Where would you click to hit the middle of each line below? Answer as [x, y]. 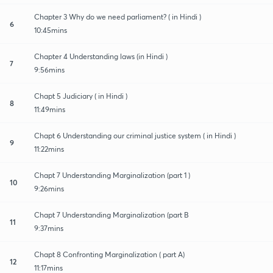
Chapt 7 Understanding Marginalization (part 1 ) [112, 175]
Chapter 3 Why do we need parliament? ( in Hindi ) [118, 16]
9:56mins [49, 69]
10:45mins [51, 30]
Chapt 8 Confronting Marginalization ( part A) [109, 254]
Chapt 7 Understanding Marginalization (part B [112, 214]
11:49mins [50, 109]
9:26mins [49, 188]
